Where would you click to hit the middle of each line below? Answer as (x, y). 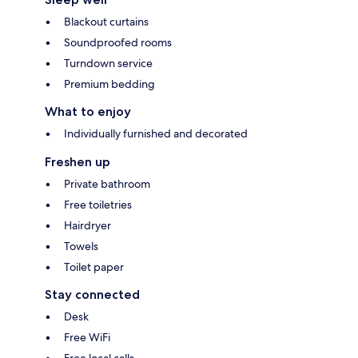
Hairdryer (88, 226)
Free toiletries (98, 205)
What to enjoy (88, 112)
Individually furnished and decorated (156, 134)
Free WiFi (87, 338)
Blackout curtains (106, 22)
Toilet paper (94, 267)
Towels (81, 247)
